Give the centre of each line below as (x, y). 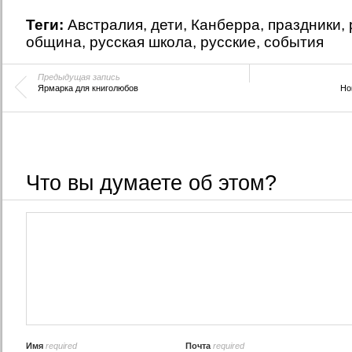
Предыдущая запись (79, 77)
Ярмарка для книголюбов (88, 88)
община (53, 42)
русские (228, 42)
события (293, 42)
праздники (304, 25)
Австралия (105, 25)
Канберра (225, 25)
